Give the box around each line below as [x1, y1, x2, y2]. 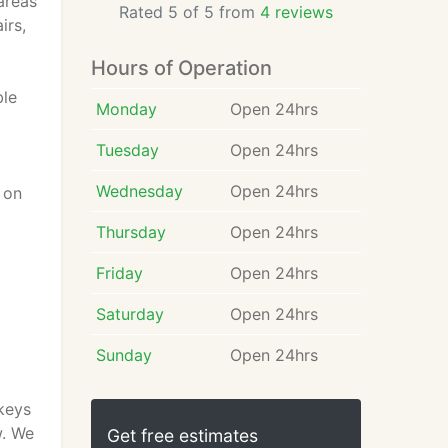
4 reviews [260, 2, 333, 22]
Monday [95, 99, 157, 119]
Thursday [95, 222, 166, 242]
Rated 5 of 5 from [119, 2, 260, 22]
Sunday [95, 345, 152, 365]
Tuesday [95, 140, 159, 160]
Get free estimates [107, 425, 258, 446]
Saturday [95, 304, 164, 324]
